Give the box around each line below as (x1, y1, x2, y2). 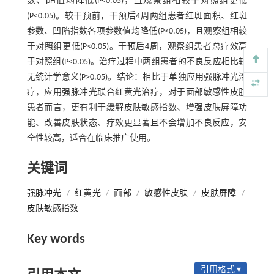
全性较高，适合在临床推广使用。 (26, 134, 155, 143)
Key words (26, 232, 85, 246)
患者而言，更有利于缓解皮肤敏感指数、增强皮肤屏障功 (26, 103, 248, 113)
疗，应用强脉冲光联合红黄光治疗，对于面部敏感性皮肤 (26, 88, 248, 97)
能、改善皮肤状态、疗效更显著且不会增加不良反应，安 (26, 119, 248, 128)
